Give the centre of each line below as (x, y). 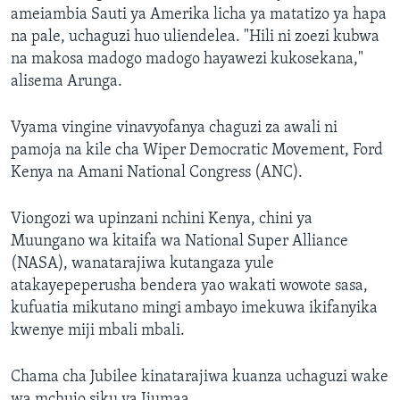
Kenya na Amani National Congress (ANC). (157, 173)
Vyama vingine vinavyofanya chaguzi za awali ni (174, 129)
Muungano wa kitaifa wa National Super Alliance (179, 242)
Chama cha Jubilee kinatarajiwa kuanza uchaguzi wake (200, 378)
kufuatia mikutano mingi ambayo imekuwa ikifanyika (194, 309)
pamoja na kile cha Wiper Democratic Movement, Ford (197, 151)
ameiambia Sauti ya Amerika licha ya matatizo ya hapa (199, 15)
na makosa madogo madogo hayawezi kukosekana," (187, 60)
